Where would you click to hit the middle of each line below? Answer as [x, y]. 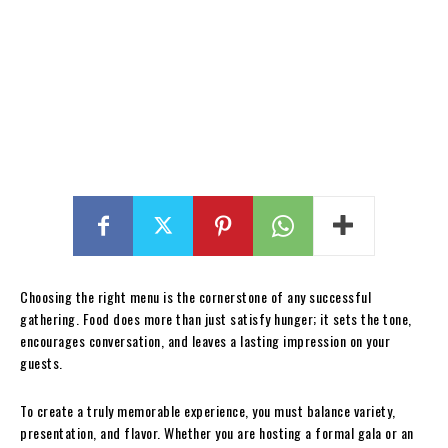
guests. [43, 363]
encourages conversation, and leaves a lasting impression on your [205, 341]
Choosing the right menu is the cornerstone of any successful [195, 297]
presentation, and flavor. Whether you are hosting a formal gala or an [217, 433]
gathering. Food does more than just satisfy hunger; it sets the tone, [216, 319]
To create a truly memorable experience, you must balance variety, [208, 411]
